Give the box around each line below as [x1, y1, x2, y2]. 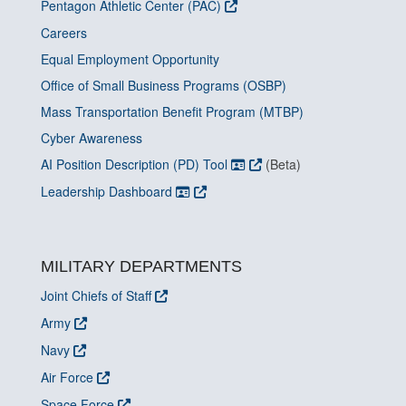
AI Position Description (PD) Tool [41, 155, 231, 173]
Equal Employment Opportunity [41, 50, 219, 68]
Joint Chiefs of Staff [41, 286, 151, 304]
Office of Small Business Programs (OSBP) [41, 76, 286, 94]
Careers [41, 24, 87, 42]
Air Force [41, 368, 93, 386]
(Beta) [262, 155, 301, 173]
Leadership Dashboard [41, 182, 176, 200]
